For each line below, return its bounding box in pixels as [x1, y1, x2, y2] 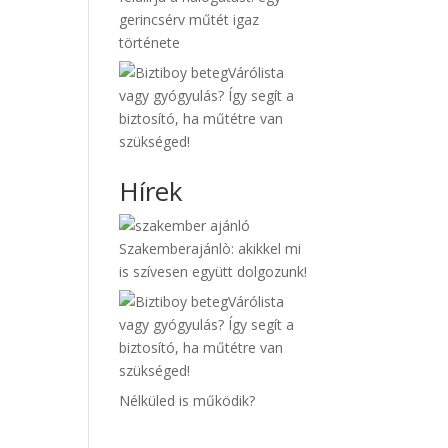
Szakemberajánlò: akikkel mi [119, 239, 302, 258]
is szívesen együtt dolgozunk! [119, 262, 308, 281]
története [119, 33, 181, 52]
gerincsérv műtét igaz [119, 10, 260, 29]
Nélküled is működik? [119, 391, 256, 410]
